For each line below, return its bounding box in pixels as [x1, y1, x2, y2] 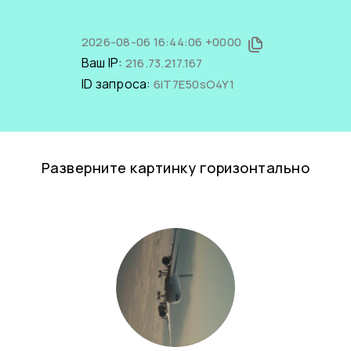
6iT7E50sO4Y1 [153, 76, 234, 92]
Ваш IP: [81, 54, 125, 71]
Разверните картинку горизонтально [41, 158, 310, 177]
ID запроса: [81, 75, 154, 92]
